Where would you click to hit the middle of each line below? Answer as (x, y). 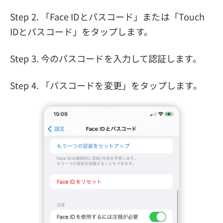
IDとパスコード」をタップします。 (81, 31)
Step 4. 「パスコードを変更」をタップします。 (106, 85)
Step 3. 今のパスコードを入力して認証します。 (106, 58)
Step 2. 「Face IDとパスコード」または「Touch (108, 16)
